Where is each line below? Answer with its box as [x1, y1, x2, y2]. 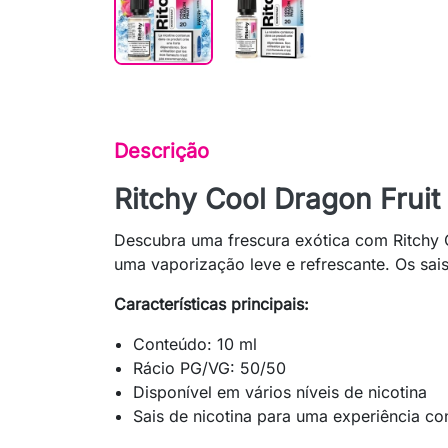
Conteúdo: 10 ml [133, 334, 258, 355]
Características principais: [114, 294, 309, 315]
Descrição [114, 139, 209, 164]
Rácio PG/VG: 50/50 [133, 358, 287, 379]
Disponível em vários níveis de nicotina [133, 382, 428, 403]
